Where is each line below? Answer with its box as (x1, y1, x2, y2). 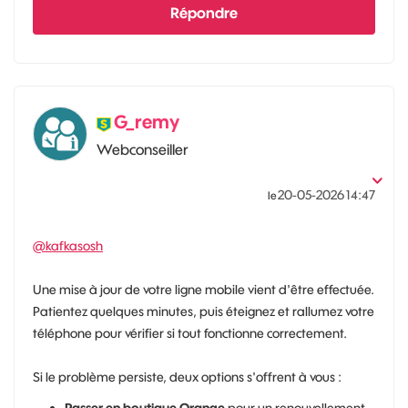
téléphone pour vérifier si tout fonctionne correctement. (33, 324, 347, 342)
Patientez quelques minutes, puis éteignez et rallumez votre (33, 302, 374, 320)
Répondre (170, 3, 238, 22)
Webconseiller (97, 139, 189, 158)
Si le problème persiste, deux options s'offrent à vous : (33, 368, 342, 385)
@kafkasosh (33, 237, 103, 254)
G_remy (114, 109, 179, 133)
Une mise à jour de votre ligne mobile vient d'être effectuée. (33, 280, 374, 298)
